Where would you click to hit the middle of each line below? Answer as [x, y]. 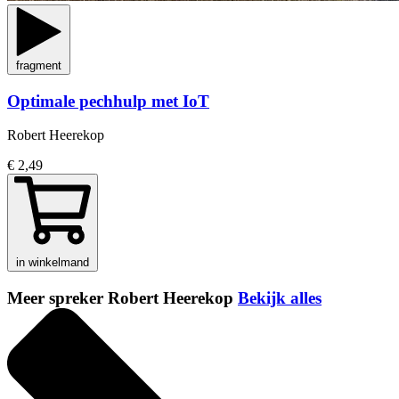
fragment [39, 65]
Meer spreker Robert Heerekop [122, 298]
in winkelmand [53, 263]
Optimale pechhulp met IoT [108, 101]
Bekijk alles [280, 298]
